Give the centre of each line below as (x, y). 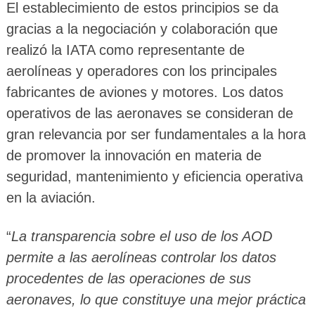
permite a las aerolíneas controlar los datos (141, 257)
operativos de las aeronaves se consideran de (149, 113)
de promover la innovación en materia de (134, 155)
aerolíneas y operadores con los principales (141, 71)
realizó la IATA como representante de (125, 50)
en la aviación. (51, 197)
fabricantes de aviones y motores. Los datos (144, 92)
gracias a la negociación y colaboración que (142, 28)
